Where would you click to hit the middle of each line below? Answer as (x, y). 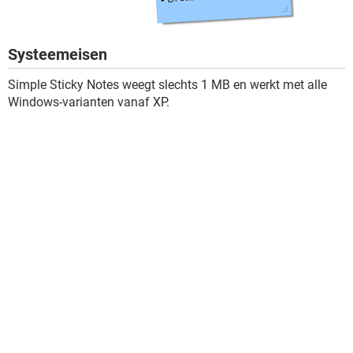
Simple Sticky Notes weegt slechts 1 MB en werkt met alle (167, 85)
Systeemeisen (58, 55)
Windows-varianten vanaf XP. (89, 102)
